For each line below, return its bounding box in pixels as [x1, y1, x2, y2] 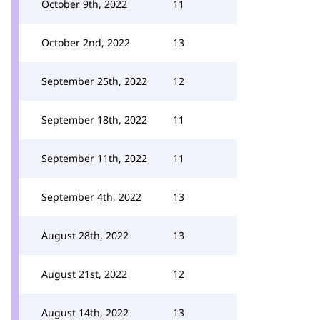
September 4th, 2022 [41, 190, 141, 204]
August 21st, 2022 [41, 267, 127, 281]
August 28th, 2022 [41, 229, 129, 242]
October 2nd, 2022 [41, 36, 130, 49]
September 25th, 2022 [41, 74, 147, 88]
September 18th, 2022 [41, 113, 147, 126]
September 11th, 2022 [41, 151, 147, 165]
